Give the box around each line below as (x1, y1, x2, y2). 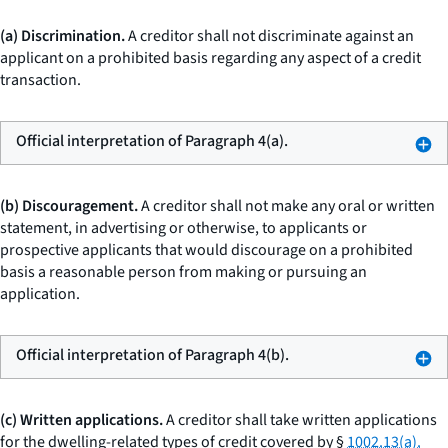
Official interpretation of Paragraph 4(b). (16, 344, 289, 366)
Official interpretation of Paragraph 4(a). (16, 130, 288, 152)
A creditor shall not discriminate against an (125, 25, 414, 47)
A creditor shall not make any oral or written (138, 195, 435, 217)
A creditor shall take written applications (163, 409, 437, 431)
